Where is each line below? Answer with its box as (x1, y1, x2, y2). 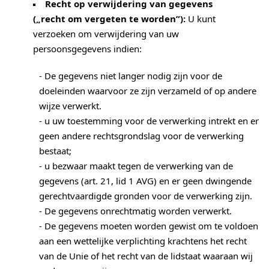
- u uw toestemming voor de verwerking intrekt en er (39, 116, 259, 125)
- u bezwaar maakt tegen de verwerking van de (39, 162, 233, 171)
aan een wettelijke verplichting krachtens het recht (39, 237, 247, 246)
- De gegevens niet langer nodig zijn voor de (39, 71, 222, 80)
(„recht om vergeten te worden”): (33, 14, 186, 23)
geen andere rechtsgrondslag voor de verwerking (39, 131, 244, 141)
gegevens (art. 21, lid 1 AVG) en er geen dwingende (39, 177, 252, 186)
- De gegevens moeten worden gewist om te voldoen (39, 222, 258, 231)
